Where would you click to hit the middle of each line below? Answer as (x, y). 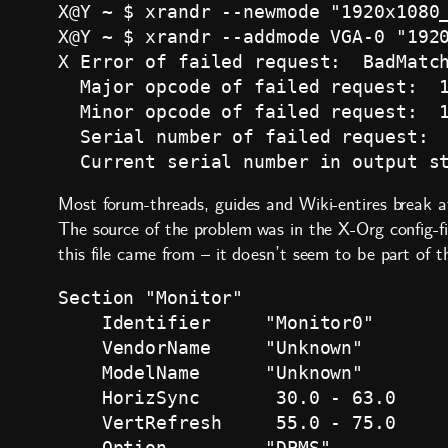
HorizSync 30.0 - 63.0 (227, 398)
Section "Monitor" (151, 298)
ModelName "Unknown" (211, 373)
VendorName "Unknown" (211, 348)
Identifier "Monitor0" (216, 323)
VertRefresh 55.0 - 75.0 (227, 423)
